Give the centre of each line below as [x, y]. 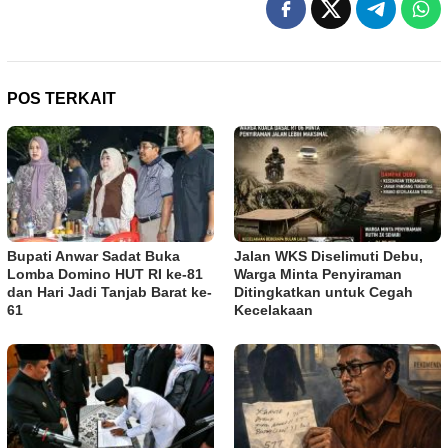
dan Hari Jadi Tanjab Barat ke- [109, 292]
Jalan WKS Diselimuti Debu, [328, 256]
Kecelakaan [273, 310]
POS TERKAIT [61, 99]
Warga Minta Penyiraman [318, 274]
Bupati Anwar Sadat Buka [93, 256]
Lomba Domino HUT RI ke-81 [105, 274]
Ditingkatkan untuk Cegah [323, 292]
